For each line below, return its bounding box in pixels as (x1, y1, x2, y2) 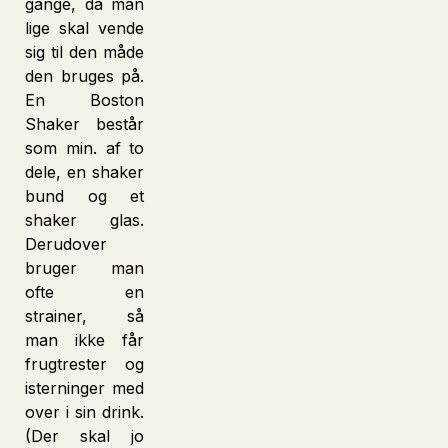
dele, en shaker (25, 162, 145, 182)
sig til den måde (25, 42, 145, 62)
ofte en (25, 282, 145, 302)
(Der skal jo (25, 426, 145, 446)
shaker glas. (25, 210, 145, 230)
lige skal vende (25, 18, 145, 38)
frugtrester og (25, 354, 145, 374)
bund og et (25, 186, 145, 206)
